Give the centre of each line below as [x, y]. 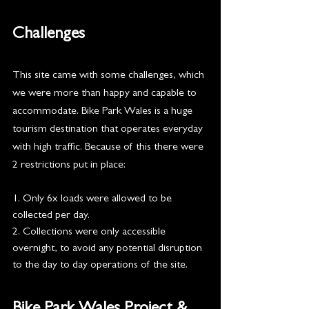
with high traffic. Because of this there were [109, 147]
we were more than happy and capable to [106, 93]
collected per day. [52, 216]
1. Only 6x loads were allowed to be [93, 199]
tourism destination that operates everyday [109, 129]
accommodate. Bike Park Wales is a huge [104, 111]
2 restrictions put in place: [69, 165]
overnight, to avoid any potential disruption [109, 249]
